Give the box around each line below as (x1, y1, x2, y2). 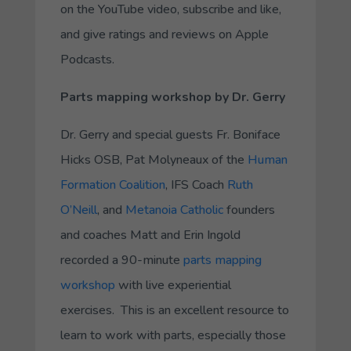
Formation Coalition (60, 175, 165, 194)
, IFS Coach (165, 175, 227, 194)
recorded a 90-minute (60, 251, 183, 269)
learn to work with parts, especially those (60, 326, 286, 344)
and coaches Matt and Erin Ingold (60, 226, 241, 244)
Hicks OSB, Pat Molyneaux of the (60, 150, 248, 168)
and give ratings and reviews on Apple (60, 25, 269, 43)
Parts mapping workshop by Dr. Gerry (60, 88, 285, 106)
